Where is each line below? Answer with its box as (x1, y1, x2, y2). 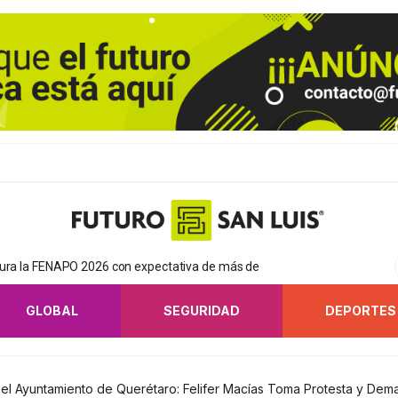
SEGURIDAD (163, 302, 240, 318)
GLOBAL (26, 302, 78, 318)
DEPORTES (325, 302, 396, 318)
